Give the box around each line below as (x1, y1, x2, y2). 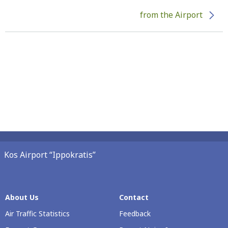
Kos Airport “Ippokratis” (4, 149, 96, 160)
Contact (119, 192, 149, 202)
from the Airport (140, 9, 203, 21)
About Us (5, 192, 39, 202)
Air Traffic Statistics (5, 209, 70, 218)
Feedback (119, 209, 151, 218)
